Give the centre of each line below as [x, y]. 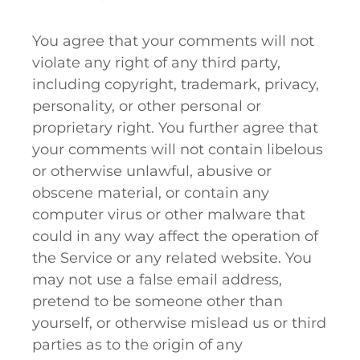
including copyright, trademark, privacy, [176, 84]
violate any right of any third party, [156, 63]
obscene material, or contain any [151, 193]
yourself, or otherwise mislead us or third [179, 323]
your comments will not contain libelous [178, 149]
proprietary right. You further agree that [175, 128]
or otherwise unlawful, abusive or [152, 171]
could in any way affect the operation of [175, 236]
